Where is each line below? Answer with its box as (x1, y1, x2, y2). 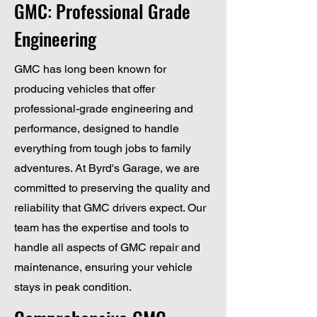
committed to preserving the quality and (14, 180, 210, 195)
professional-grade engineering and (14, 101, 193, 115)
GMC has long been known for (14, 62, 166, 76)
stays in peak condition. (14, 279, 132, 294)
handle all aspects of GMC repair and (14, 240, 200, 254)
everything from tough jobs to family (14, 141, 191, 155)
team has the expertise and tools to (14, 220, 189, 234)
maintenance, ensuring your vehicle (14, 260, 192, 274)
